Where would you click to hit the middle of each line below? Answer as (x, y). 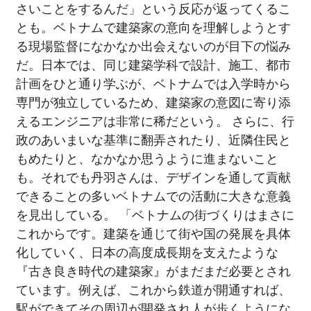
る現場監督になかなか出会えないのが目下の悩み (153, 47)
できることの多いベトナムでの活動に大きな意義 (153, 196)
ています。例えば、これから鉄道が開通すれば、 (153, 290)
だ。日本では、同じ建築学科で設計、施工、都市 (153, 65)
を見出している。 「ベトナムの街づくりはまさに (155, 215)
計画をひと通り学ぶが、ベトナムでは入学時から (153, 84)
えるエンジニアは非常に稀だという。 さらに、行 (155, 121)
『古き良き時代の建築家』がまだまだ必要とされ (153, 271)
